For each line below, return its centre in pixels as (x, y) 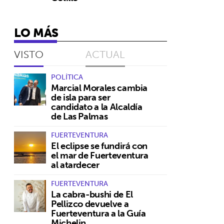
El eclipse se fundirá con (99, 145)
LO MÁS (36, 32)
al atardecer (75, 164)
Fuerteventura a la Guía (98, 213)
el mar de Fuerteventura (100, 155)
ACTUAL (105, 54)
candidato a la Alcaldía (97, 106)
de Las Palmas (79, 116)
